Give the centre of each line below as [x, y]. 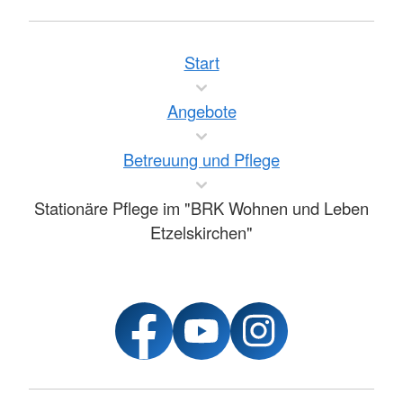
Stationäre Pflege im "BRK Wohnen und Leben [201, 208]
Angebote [201, 111]
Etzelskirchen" [201, 232]
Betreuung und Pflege [201, 159]
